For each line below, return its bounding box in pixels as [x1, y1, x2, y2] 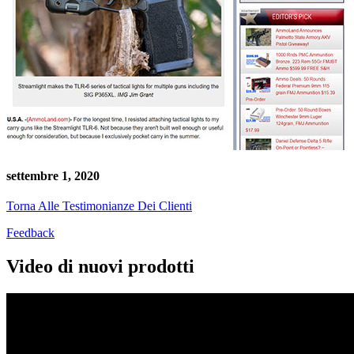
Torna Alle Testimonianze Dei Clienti [6, 199, 192, 213]
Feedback [6, 226, 55, 240]
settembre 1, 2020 [6, 169, 100, 183]
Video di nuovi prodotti [6, 256, 194, 277]
